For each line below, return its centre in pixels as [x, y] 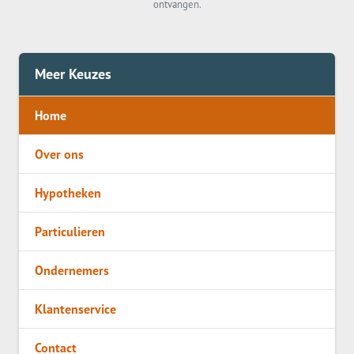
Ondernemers [72, 270]
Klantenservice [75, 309]
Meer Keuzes [73, 74]
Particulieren [70, 232]
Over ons [59, 154]
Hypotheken [68, 193]
